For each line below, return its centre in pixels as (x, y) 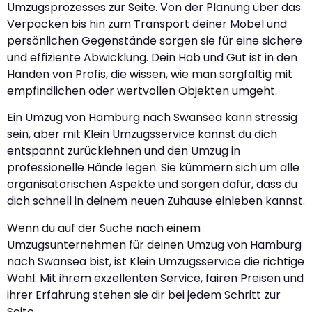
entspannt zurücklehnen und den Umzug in (124, 151)
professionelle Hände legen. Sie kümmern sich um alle (153, 168)
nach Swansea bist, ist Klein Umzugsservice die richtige (156, 261)
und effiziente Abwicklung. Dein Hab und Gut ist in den (152, 57)
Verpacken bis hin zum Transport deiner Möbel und (147, 24)
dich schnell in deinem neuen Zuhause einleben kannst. (156, 201)
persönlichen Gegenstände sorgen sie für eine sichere (155, 40)
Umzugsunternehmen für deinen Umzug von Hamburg (154, 244)
